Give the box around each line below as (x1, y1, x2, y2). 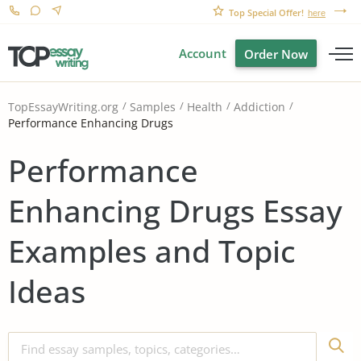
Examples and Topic (8, 229, 296, 272)
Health (187, 99, 222, 115)
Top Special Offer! (229, 6, 304, 19)
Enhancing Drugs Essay (8, 189, 342, 231)
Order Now (244, 46, 308, 62)
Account (179, 45, 226, 61)
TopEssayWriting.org (8, 99, 118, 115)
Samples (130, 99, 176, 115)
